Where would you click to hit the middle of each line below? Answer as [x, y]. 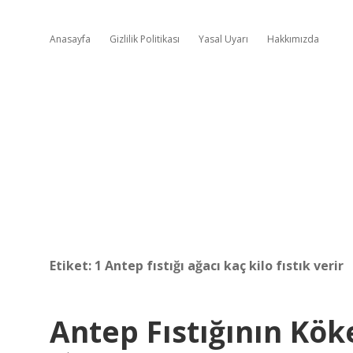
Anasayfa [70, 39]
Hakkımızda [293, 39]
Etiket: [72, 266]
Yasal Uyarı [223, 39]
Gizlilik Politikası [145, 39]
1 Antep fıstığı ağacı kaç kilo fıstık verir [219, 266]
